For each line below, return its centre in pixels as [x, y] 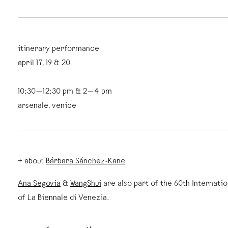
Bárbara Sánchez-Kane [85, 162]
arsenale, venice [48, 106]
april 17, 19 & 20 [45, 64]
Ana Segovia [39, 184]
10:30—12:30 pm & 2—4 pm [66, 92]
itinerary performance [60, 49]
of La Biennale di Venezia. [64, 198]
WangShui [86, 184]
